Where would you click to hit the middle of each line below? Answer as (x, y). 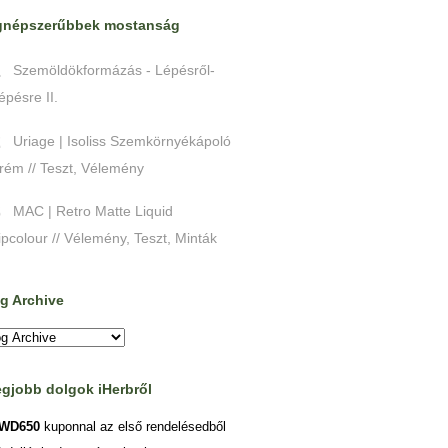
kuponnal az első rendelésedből (133, 426)
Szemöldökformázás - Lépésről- (114, 70)
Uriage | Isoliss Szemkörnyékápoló (122, 140)
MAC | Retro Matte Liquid (93, 211)
